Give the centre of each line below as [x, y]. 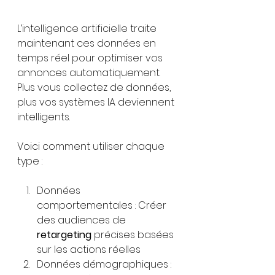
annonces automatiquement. [90, 73]
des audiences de [83, 220]
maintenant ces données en [88, 43]
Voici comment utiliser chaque [92, 146]
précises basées [134, 235]
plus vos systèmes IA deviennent [97, 102]
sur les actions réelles [89, 250]
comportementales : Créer [103, 205]
